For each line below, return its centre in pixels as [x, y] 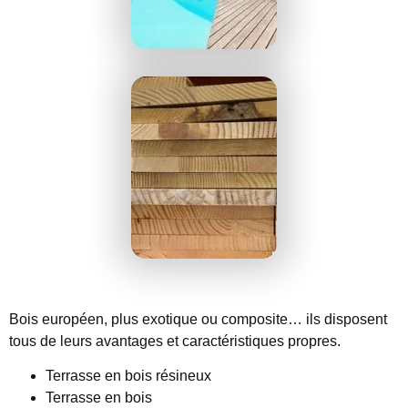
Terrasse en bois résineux [128, 375]
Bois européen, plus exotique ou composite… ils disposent [198, 319]
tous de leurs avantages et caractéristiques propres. [175, 341]
